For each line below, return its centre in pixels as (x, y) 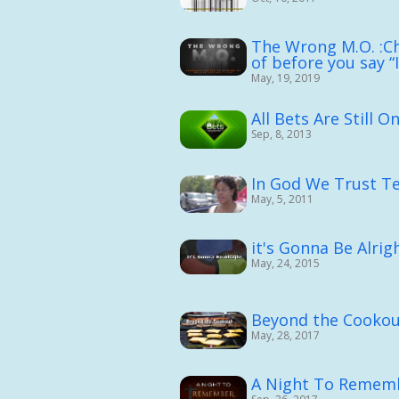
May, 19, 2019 (285, 78)
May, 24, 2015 (285, 263)
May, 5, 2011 (282, 199)
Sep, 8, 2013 (281, 134)
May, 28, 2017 (285, 335)
